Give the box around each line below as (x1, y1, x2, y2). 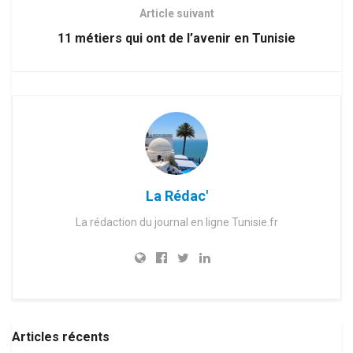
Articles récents (12, 329, 110, 345)
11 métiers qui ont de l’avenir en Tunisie (58, 31, 295, 46)
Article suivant (139, 7, 214, 20)
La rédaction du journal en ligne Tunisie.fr (75, 216, 278, 229)
